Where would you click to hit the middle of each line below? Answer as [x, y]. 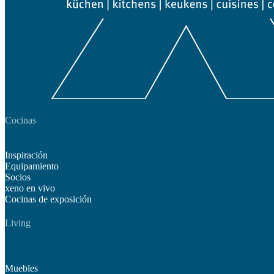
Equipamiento [32, 166]
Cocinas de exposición [48, 199]
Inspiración [26, 155]
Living [18, 223]
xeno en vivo [30, 188]
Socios [18, 177]
